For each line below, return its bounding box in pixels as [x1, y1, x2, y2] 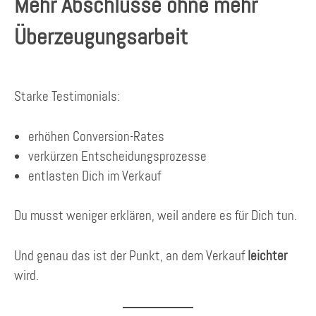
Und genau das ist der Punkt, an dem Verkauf [14, 246, 248, 265]
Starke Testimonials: [14, 87, 120, 106]
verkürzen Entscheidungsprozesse [28, 147, 207, 165]
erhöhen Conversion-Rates [28, 127, 164, 145]
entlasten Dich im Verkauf [28, 166, 161, 185]
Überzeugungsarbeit [14, 21, 188, 51]
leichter [248, 246, 287, 265]
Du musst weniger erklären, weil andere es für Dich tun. [14, 207, 297, 225]
